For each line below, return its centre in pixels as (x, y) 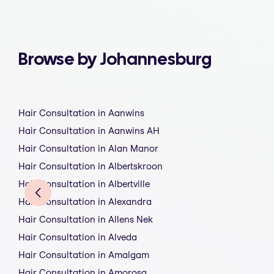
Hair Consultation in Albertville (84, 184)
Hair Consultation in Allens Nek (86, 220)
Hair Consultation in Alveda (78, 237)
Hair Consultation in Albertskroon (91, 166)
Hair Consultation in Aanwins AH (89, 131)
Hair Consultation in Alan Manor (88, 149)
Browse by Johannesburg (115, 59)
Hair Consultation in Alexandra (85, 202)
